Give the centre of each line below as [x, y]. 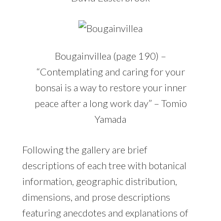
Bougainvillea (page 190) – [110, 56]
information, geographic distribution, [99, 181]
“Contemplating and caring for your [110, 72]
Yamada [110, 119]
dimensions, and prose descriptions [96, 197]
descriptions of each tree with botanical [104, 166]
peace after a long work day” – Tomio [110, 103]
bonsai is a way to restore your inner [110, 88]
